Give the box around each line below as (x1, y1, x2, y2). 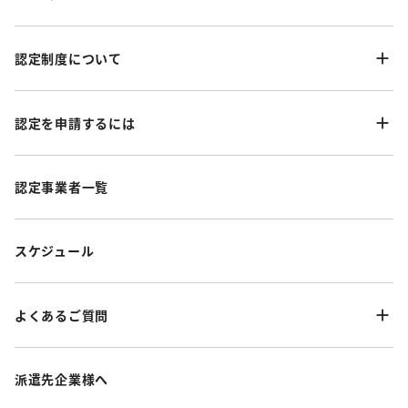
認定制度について (15, 48, 122, 67)
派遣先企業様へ (15, 370, 108, 389)
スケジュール (15, 241, 95, 260)
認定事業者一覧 (15, 178, 108, 197)
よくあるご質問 (15, 305, 108, 324)
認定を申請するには (15, 113, 136, 132)
